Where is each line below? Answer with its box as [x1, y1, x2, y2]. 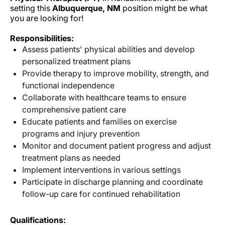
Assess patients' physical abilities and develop [22, 44, 195, 54]
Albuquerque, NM [52, 3, 121, 13]
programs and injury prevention [22, 128, 140, 139]
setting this [10, 3, 52, 13]
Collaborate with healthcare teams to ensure [22, 92, 186, 102]
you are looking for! [10, 13, 83, 23]
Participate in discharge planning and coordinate [22, 176, 203, 187]
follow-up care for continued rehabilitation [22, 188, 180, 199]
